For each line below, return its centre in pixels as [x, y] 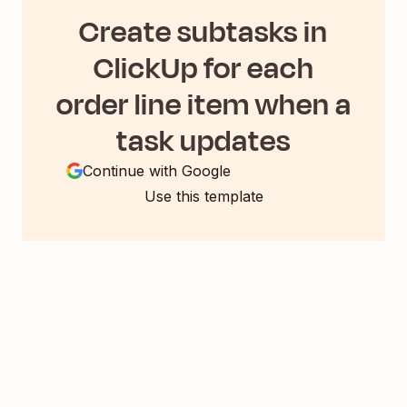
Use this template [203, 197]
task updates [203, 141]
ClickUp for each [203, 69]
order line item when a [203, 105]
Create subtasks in [203, 32]
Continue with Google [157, 171]
